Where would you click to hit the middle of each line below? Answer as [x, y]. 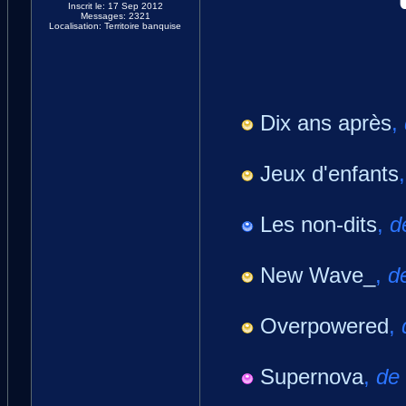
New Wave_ [317, 275]
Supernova [311, 377]
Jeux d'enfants [329, 174]
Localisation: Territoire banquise [115, 26]
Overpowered [324, 326]
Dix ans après [325, 123]
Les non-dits [318, 224]
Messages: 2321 [115, 16]
